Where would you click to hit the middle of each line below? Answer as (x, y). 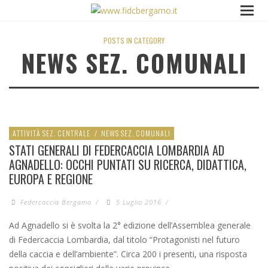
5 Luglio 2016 (138, 202)
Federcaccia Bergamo (56, 202)
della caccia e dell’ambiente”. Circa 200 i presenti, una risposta (128, 254)
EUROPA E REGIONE (51, 179)
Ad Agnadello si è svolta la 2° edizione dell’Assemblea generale (130, 226)
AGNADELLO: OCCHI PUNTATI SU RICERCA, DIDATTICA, (128, 165)
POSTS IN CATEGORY (134, 41)
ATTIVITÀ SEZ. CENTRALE (51, 133)
